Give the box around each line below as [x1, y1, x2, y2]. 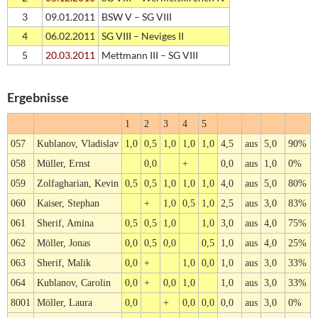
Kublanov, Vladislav [37, 138, 119, 150]
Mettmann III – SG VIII [102, 49, 198, 62]
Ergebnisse [7, 89, 69, 106]
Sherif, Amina [37, 218, 94, 229]
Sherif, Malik [37, 258, 91, 269]
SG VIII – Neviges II [102, 30, 184, 43]
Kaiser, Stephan [37, 198, 99, 209]
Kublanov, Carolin [37, 278, 111, 289]
